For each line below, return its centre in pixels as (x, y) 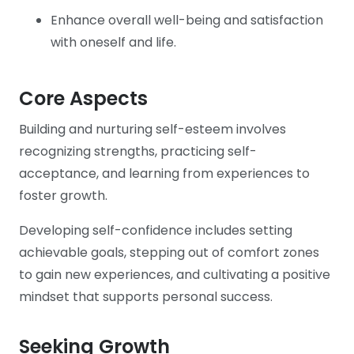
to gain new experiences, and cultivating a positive (175, 275)
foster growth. (63, 196)
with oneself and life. (113, 42)
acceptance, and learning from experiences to (164, 174)
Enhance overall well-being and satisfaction (187, 20)
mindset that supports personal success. (146, 297)
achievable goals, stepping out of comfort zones (169, 253)
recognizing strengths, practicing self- (138, 152)
